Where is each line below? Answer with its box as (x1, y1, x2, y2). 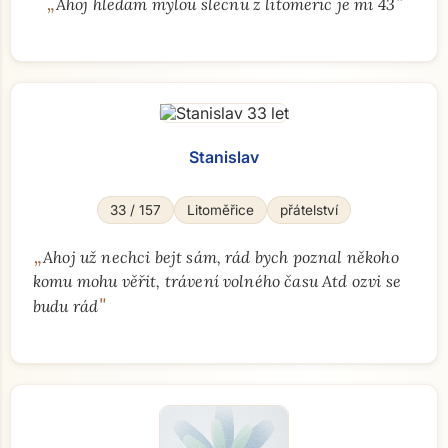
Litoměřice (187, 202, 254, 218)
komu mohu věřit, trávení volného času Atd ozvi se (33, 271, 401, 291)
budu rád (33, 296, 99, 316)
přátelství (280, 202, 338, 218)
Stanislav (189, 147, 259, 167)
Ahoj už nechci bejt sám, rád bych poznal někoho (43, 247, 399, 267)
